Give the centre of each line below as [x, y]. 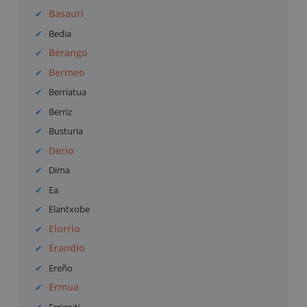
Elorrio [65, 228]
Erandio [67, 248]
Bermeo [67, 72]
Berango [69, 53]
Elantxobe [70, 209]
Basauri [66, 14]
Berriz [61, 111]
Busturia [66, 131]
